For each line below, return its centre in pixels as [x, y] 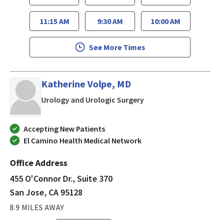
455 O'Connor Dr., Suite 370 [61, 179]
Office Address [39, 163]
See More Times [117, 47]
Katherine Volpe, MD [86, 84]
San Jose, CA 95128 [46, 192]
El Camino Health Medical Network [82, 141]
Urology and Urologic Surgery [93, 100]
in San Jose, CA [169, 99]
